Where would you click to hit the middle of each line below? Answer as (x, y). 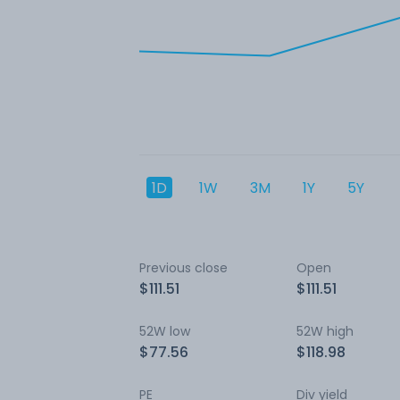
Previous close (183, 268)
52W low (165, 331)
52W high (325, 331)
